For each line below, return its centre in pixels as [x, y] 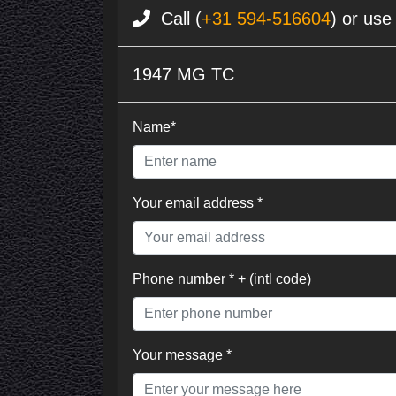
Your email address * [198, 202]
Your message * [182, 354]
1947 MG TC [183, 74]
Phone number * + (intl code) [222, 278]
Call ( [176, 18]
